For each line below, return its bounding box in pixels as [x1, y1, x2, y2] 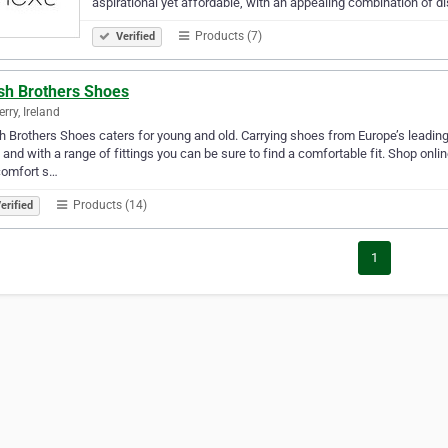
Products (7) [192, 28, 262, 43]
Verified [113, 29, 155, 43]
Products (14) [70, 197, 147, 212]
